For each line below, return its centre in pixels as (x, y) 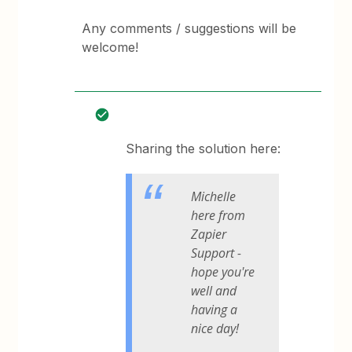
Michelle (214, 196)
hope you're (223, 271)
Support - (216, 253)
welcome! (110, 47)
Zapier (209, 234)
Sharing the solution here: (203, 148)
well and (214, 290)
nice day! (215, 328)
